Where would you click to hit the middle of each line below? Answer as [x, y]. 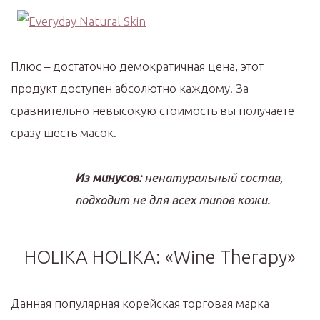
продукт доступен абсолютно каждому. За [130, 88]
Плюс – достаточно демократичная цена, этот [137, 66]
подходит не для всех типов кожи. [172, 200]
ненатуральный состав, [212, 177]
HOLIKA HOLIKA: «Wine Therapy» [160, 257]
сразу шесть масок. [64, 132]
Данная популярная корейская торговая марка [140, 303]
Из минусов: [108, 177]
